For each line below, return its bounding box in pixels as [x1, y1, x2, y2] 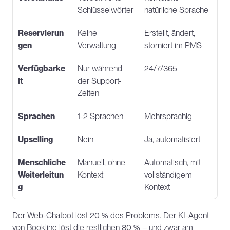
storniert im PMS [144, 41, 202, 50]
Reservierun [18, 28, 64, 38]
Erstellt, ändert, [144, 28, 195, 38]
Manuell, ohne [78, 158, 125, 167]
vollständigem [144, 170, 192, 180]
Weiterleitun [18, 170, 64, 180]
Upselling [18, 135, 53, 144]
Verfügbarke [18, 64, 65, 73]
